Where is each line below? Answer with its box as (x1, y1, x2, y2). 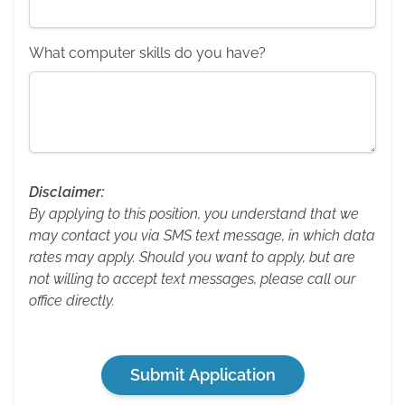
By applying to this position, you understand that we (29, 205, 359, 222)
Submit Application (129, 365, 276, 384)
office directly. (29, 292, 115, 309)
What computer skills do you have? (29, 44, 266, 61)
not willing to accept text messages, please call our (29, 270, 355, 287)
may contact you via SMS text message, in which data (29, 227, 375, 244)
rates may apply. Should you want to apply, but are (29, 249, 355, 266)
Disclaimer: (29, 184, 105, 201)
